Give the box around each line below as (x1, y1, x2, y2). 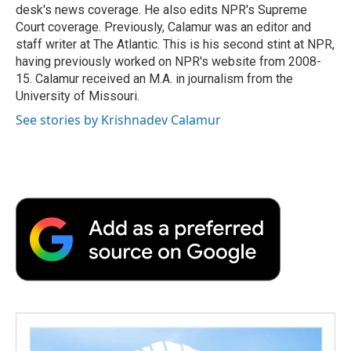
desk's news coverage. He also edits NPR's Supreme (16, 2, 307, 17)
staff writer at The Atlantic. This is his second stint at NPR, (16, 36, 335, 52)
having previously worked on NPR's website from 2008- (16, 53, 321, 69)
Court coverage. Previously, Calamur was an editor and (16, 19, 311, 34)
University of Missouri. (16, 88, 139, 103)
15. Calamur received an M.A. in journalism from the (16, 71, 293, 86)
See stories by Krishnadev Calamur (16, 110, 221, 128)
